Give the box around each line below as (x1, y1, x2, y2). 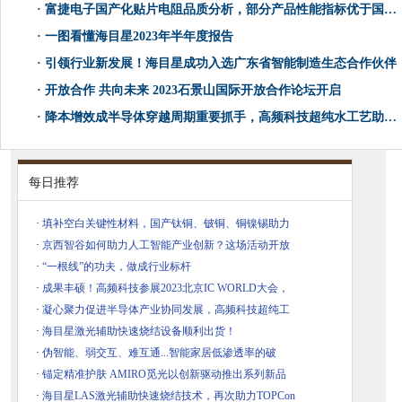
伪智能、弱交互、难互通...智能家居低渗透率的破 (42, 346, 276, 360)
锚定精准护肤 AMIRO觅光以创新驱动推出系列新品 (42, 368, 286, 381)
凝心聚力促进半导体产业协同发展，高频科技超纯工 (42, 303, 290, 317)
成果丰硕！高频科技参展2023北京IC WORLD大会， (42, 282, 289, 295)
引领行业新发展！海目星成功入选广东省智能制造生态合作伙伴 (45, 57, 397, 71)
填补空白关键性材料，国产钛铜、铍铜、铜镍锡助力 (42, 217, 290, 231)
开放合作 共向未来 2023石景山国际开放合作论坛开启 (45, 83, 341, 98)
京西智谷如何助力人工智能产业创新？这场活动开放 (42, 239, 290, 252)
